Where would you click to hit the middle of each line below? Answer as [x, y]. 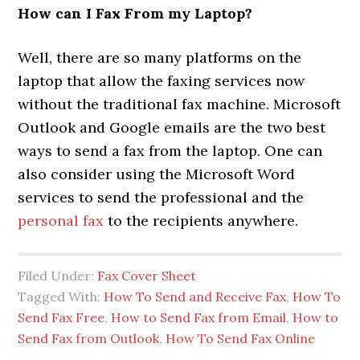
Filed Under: [58, 275]
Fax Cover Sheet [147, 275]
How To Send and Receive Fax [195, 296]
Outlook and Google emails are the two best [172, 127]
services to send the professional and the [161, 197]
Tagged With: [61, 296]
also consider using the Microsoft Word [157, 174]
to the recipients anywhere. [201, 220]
